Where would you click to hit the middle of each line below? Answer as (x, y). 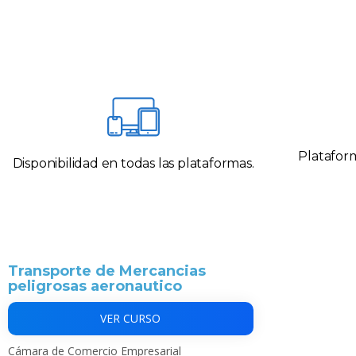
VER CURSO (131, 318)
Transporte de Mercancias (107, 271)
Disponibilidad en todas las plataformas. (133, 163)
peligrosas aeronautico (95, 286)
